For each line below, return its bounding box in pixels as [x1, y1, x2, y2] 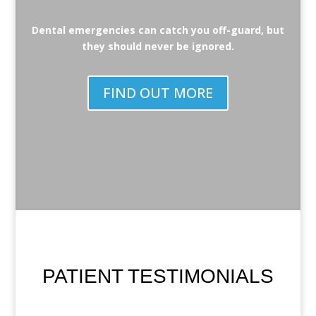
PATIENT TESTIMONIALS [42, 265, 274, 287]
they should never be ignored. [81, 39, 234, 53]
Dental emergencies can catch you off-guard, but [31, 23, 284, 37]
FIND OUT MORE [102, 83, 213, 102]
